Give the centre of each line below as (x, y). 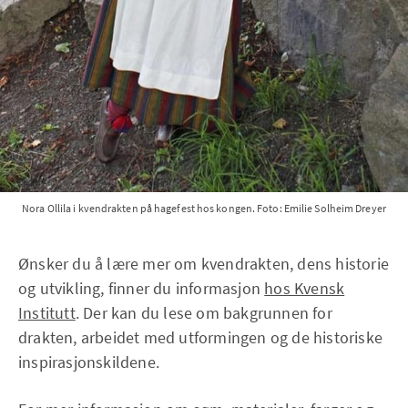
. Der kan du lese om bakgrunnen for (204, 313)
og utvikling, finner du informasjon (142, 289)
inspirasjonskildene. (93, 362)
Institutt (47, 313)
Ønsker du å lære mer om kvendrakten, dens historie (204, 264)
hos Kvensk (305, 289)
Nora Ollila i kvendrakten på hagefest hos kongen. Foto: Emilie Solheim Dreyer (204, 209)
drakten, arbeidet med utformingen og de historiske (201, 338)
